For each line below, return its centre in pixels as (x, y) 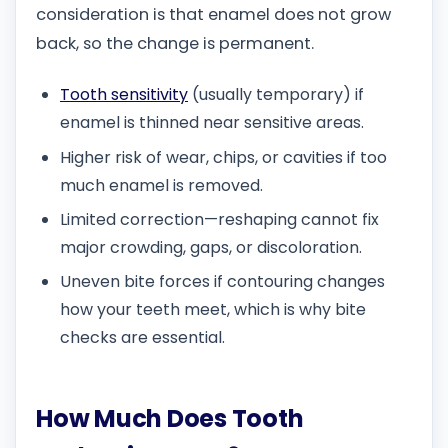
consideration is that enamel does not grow (213, 15)
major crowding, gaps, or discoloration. (211, 247)
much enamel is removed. (161, 185)
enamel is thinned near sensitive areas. (212, 123)
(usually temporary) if (276, 95)
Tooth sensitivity (124, 95)
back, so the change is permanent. (175, 44)
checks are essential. (142, 338)
